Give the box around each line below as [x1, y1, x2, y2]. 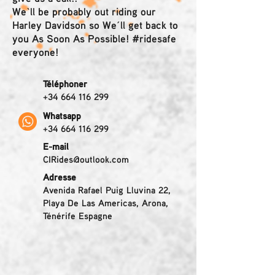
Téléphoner [43, 78, 87, 89]
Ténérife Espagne [43, 210, 112, 221]
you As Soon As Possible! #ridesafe [12, 32, 176, 45]
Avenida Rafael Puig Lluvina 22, [43, 184, 171, 195]
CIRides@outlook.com [43, 153, 129, 165]
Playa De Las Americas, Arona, [43, 197, 168, 208]
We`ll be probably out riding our [12, 5, 156, 18]
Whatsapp [43, 110, 81, 121]
